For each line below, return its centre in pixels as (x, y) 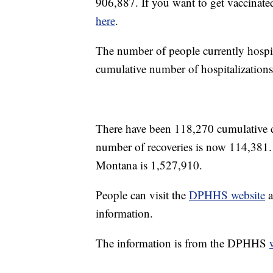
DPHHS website (227, 195)
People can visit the (142, 195)
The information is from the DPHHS (183, 243)
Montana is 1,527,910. (149, 165)
